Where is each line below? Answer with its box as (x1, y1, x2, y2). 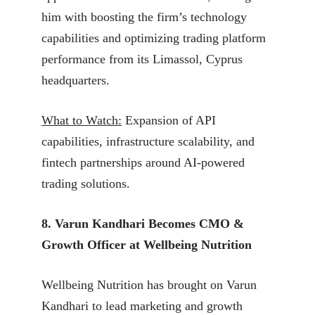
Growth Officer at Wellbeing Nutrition (41, 237, 252, 252)
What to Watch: (41, 112, 122, 127)
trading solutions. (41, 176, 130, 191)
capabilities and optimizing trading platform (41, 30, 266, 45)
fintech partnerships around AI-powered (41, 155, 245, 169)
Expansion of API (122, 112, 216, 127)
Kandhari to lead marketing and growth (41, 298, 243, 313)
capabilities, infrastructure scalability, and (41, 134, 255, 148)
